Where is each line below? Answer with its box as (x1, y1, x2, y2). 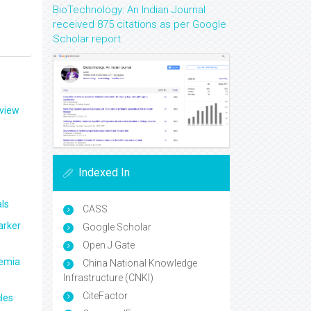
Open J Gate (81, 239, 135, 251)
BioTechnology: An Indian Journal (53, 3, 205, 16)
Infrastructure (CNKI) (63, 272, 153, 284)
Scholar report (53, 33, 121, 45)
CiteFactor (81, 290, 128, 302)
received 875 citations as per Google (53, 18, 226, 31)
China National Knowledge (81, 258, 197, 269)
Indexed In (78, 166, 130, 180)
